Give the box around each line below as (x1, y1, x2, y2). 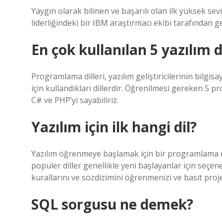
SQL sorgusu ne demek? (31, 195, 193, 214)
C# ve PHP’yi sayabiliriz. (31, 95, 118, 106)
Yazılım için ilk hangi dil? (31, 117, 197, 136)
